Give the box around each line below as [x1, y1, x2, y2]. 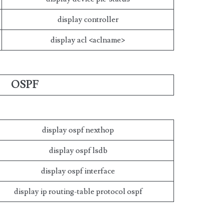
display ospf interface [41, 166, 115, 176]
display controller [57, 14, 118, 24]
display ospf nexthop [42, 125, 114, 135]
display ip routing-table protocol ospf [13, 186, 142, 196]
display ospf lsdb [48, 145, 107, 155]
